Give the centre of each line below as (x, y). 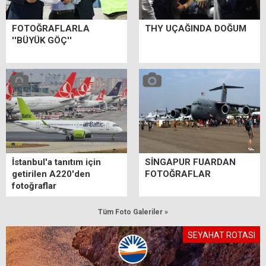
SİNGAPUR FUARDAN (190, 162)
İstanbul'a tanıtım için (56, 162)
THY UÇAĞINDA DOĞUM (196, 28)
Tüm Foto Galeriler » (133, 212)
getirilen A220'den (51, 174)
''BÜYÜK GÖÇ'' (42, 40)
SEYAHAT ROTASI (221, 235)
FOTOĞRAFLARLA (51, 28)
